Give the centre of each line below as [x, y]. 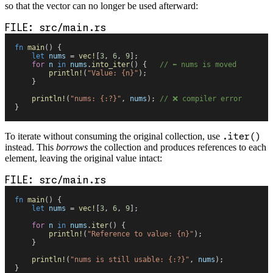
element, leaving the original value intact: [83, 158]
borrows [72, 147]
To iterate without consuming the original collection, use [114, 136]
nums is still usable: [121, 259]
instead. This [30, 147]
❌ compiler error [205, 98]
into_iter [111, 64]
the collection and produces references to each [177, 147]
